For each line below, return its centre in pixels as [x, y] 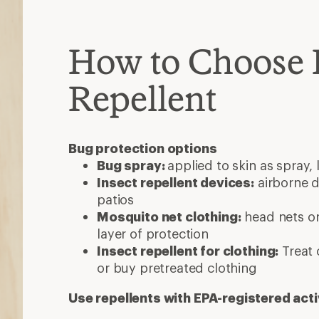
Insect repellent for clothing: [188, 250]
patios [116, 199]
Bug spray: [132, 165]
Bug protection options [143, 148]
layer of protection [153, 233]
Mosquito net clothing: [169, 216]
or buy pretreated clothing [177, 267]
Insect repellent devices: [176, 182]
